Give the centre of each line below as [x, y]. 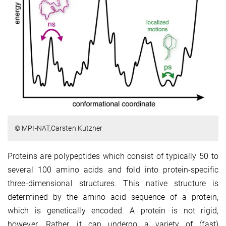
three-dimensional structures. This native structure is [113, 183]
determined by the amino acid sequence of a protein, [113, 197]
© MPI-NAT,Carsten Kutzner [59, 128]
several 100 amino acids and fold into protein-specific [113, 169]
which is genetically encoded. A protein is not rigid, [113, 210]
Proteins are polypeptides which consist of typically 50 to [113, 156]
